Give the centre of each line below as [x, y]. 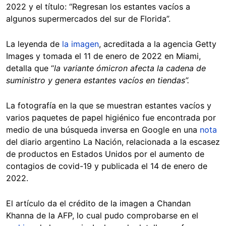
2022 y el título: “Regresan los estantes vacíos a [98, 7]
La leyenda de [33, 44]
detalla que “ [30, 68]
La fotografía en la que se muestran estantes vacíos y [109, 106]
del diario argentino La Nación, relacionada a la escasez [113, 142]
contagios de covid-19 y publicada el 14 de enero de [107, 166]
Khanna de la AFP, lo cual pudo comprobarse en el [102, 216]
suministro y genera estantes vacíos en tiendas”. [98, 80]
